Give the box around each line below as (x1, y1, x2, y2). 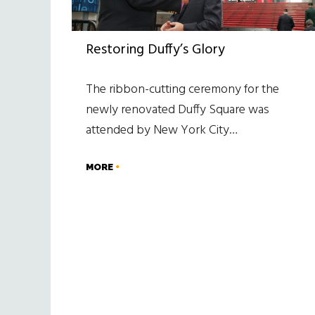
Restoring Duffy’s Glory (86, 38, 225, 61)
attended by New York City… (86, 120, 238, 141)
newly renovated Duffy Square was (86, 99, 269, 120)
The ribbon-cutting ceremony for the (86, 79, 279, 100)
